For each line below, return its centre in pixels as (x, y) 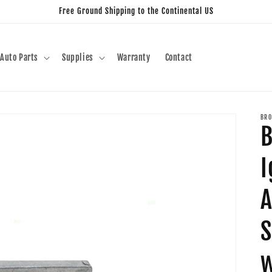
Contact (178, 57)
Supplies (77, 57)
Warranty (134, 57)
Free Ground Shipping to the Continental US (136, 11)
